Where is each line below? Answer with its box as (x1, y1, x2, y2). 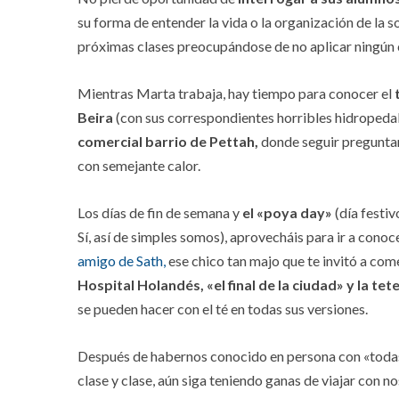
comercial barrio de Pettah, (77, 133, 258, 151)
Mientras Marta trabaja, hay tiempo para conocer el (77, 85, 395, 102)
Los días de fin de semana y (77, 204, 242, 222)
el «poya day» (242, 204, 332, 222)
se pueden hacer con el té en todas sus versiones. (77, 300, 368, 318)
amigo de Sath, (77, 252, 166, 270)
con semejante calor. (77, 157, 200, 175)
